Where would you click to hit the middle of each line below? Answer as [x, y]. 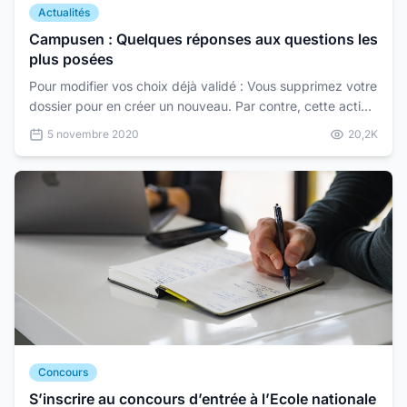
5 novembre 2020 [93, 134]
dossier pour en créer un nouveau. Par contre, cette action [202, 106]
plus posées [71, 59]
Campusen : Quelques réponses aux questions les [203, 39]
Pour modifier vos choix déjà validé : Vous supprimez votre [203, 86]
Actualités [64, 12]
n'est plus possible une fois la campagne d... [161, 126]
